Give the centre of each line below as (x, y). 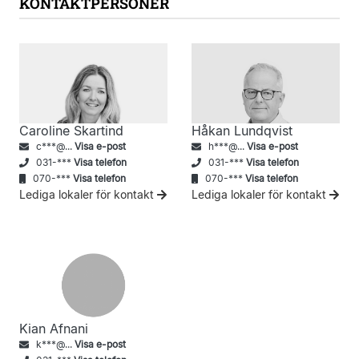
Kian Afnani (54, 329)
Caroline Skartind (71, 131)
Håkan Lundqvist (242, 131)
